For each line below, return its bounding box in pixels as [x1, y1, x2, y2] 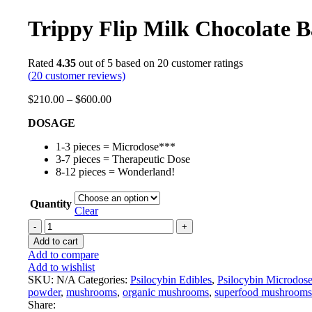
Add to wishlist [28, 260, 95, 273]
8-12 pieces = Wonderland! [56, 165, 175, 178]
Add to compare [28, 248, 99, 260]
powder [28, 286, 61, 298]
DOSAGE [28, 116, 75, 129]
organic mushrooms [123, 286, 209, 298]
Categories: [78, 273, 127, 286]
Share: [28, 298, 56, 311]
